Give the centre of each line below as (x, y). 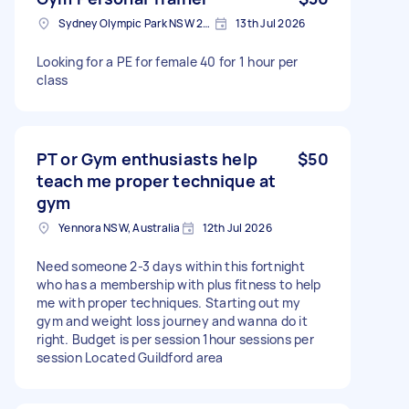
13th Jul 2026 (271, 23)
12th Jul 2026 (237, 227)
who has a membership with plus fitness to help (179, 284)
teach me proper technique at (157, 180)
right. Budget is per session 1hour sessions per (175, 339)
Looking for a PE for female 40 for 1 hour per (168, 61)
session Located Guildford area (130, 357)
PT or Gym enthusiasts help (147, 158)
